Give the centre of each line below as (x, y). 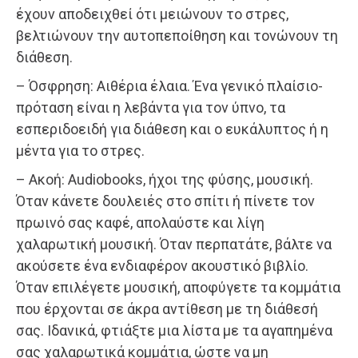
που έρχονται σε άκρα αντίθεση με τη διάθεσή (167, 308)
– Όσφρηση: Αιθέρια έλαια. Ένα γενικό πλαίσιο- (169, 86)
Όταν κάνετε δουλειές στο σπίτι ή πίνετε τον (165, 201)
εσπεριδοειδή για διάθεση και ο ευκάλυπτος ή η (172, 129)
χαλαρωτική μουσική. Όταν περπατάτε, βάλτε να (174, 244)
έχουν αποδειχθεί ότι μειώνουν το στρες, (152, 14)
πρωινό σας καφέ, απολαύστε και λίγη (140, 222)
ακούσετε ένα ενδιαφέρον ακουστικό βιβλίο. (162, 265)
